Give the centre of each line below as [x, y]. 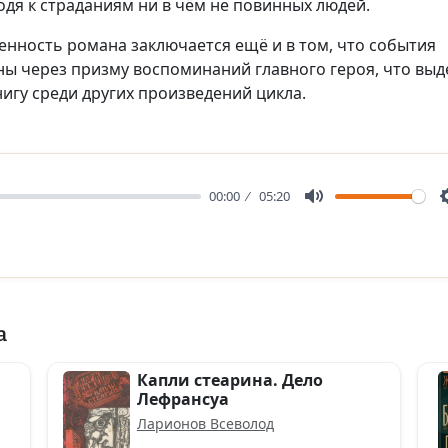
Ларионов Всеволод [205, 423]
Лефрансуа [182, 399]
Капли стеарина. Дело [229, 380]
